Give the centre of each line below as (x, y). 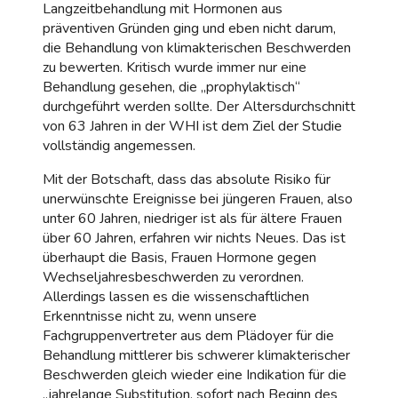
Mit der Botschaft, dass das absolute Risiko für (187, 179)
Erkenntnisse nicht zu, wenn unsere (150, 316)
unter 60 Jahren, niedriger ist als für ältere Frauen (192, 218)
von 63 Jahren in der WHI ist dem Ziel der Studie (192, 126)
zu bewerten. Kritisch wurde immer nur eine (175, 67)
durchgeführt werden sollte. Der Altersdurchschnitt (199, 106)
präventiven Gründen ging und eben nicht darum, (189, 28)
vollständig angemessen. (119, 145)
